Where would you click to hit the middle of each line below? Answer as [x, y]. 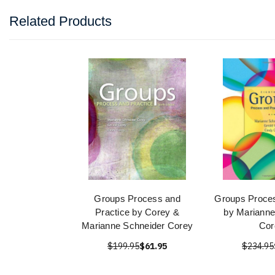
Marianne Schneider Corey [137, 226]
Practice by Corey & [137, 212]
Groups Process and [137, 199]
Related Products [60, 21]
